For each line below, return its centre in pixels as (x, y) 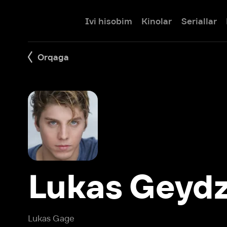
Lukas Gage (44, 190)
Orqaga (46, 50)
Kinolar (136, 18)
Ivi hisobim (94, 18)
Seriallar (173, 18)
